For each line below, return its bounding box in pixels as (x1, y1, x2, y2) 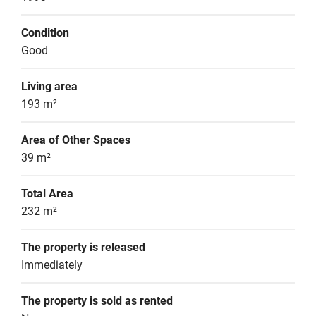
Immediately (21, 258, 83, 272)
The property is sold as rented (21, 294, 173, 308)
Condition (21, 26, 69, 39)
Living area (21, 80, 78, 93)
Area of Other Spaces (21, 133, 130, 147)
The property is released (21, 241, 145, 254)
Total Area (21, 187, 73, 200)
